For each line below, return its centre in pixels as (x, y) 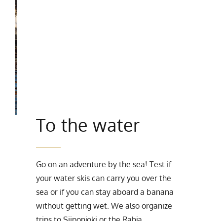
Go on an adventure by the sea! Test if (104, 165)
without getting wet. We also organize (104, 206)
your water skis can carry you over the (104, 178)
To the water (88, 125)
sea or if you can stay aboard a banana (105, 192)
